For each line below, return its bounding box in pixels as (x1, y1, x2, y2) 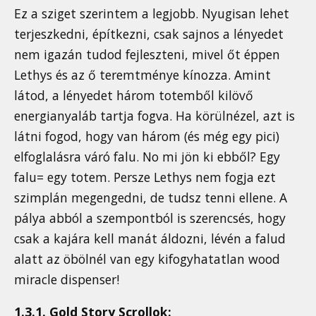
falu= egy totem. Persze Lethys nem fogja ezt (14, 168, 276, 186)
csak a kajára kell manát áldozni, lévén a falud (14, 229, 286, 247)
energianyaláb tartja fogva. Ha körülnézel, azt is (14, 107, 295, 124)
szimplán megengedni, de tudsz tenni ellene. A (14, 188, 287, 206)
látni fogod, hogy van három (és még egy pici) (14, 127, 279, 145)
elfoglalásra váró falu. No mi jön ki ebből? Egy (14, 147, 280, 165)
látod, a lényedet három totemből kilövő (14, 86, 253, 104)
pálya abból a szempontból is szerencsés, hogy (14, 209, 286, 226)
